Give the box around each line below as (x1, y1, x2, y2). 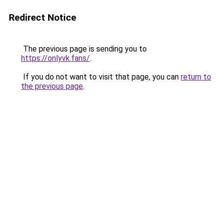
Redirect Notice (9, 12, 76, 23)
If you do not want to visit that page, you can (21, 72, 181, 82)
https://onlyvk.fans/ (21, 54, 90, 63)
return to (181, 72, 211, 82)
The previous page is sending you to (21, 44, 147, 54)
